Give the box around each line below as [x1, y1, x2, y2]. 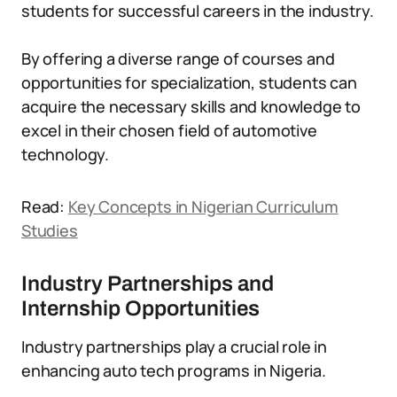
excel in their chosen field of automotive [21, 120, 317, 141]
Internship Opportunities [21, 297, 260, 320]
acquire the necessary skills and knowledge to [21, 96, 361, 117]
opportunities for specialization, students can [21, 72, 357, 93]
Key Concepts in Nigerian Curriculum [67, 196, 339, 217]
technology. [21, 144, 110, 165]
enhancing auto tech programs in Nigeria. [21, 360, 326, 381]
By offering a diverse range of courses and [21, 48, 335, 69]
